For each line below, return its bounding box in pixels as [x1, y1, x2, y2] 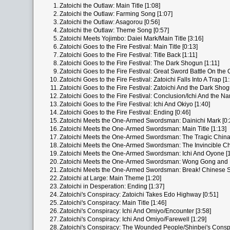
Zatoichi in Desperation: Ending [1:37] [60, 183, 164, 190]
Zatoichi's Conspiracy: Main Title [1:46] [60, 199, 166, 206]
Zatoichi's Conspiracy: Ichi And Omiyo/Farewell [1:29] [60, 216, 206, 223]
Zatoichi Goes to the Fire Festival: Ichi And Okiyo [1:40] [60, 101, 210, 108]
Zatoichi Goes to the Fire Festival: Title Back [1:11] [60, 51, 197, 59]
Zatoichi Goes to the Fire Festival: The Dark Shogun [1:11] [60, 60, 219, 67]
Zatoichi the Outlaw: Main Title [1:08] [60, 2, 160, 9]
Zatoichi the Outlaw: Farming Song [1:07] [60, 10, 172, 17]
